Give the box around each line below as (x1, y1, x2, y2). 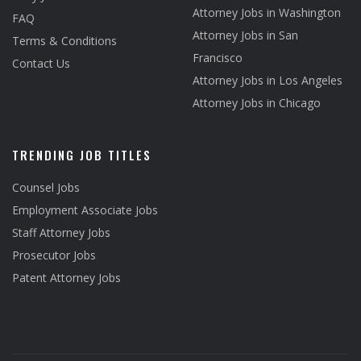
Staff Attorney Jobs (12, 225, 110, 240)
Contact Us (12, 56, 70, 71)
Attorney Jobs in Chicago (193, 95, 321, 110)
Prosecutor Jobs (12, 247, 96, 263)
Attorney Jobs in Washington (193, 5, 341, 20)
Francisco (193, 50, 243, 65)
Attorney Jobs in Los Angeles (193, 73, 342, 88)
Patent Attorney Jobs (12, 270, 121, 285)
